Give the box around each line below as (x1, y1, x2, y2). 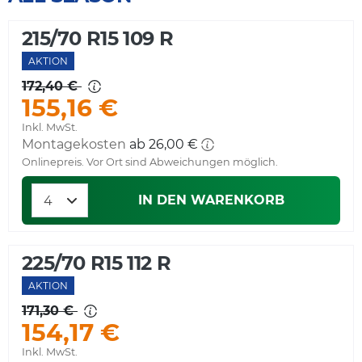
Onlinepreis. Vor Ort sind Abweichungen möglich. (22, 156, 278, 169)
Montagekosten (22, 137, 126, 153)
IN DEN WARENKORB (137, 192, 284, 208)
